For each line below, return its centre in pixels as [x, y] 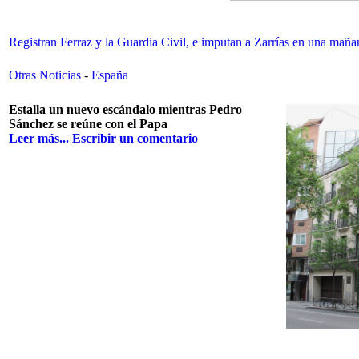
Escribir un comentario [135, 139]
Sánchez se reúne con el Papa [88, 124]
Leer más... [39, 139]
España [110, 75]
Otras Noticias [46, 75]
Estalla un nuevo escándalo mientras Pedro [125, 110]
